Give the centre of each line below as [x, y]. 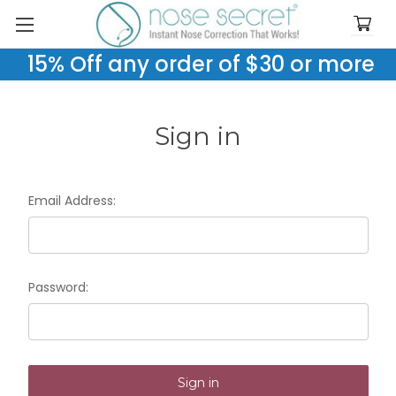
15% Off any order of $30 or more [198, 64]
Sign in [198, 136]
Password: [58, 287]
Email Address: [72, 201]
